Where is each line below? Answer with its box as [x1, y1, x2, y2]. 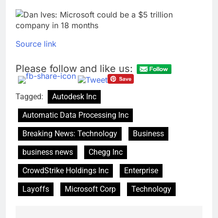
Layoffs [22, 184, 49, 194]
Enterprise [124, 166, 158, 176]
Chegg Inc [89, 147, 123, 157]
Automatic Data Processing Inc [22, 110, 128, 120]
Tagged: [16, 92, 45, 102]
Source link [16, 39, 56, 49]
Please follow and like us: [16, 62, 133, 74]
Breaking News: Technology [22, 129, 117, 139]
